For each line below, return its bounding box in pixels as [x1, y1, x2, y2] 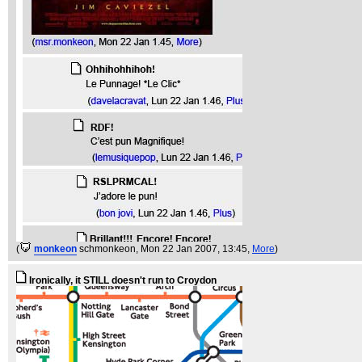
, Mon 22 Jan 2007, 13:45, [136, 243, 252, 255]
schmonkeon [79, 243, 136, 255]
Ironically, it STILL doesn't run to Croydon [29, 275, 217, 286]
